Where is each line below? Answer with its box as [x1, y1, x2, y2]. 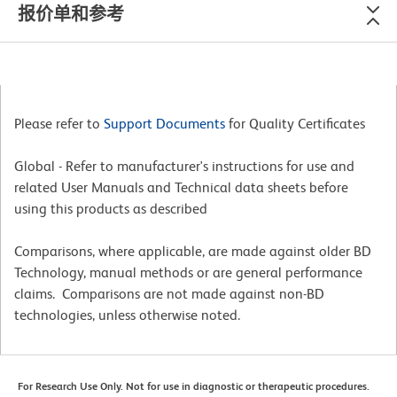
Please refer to [14, 114, 104, 132]
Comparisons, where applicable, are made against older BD [14, 242, 371, 260]
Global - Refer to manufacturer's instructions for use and [14, 157, 354, 175]
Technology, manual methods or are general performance [14, 263, 362, 281]
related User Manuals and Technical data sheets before [14, 178, 348, 196]
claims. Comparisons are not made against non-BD [14, 284, 324, 302]
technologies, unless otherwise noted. [14, 306, 240, 323]
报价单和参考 [18, 4, 124, 24]
